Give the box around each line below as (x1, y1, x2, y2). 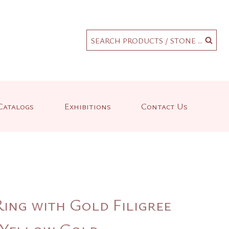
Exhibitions (64, 100, 111, 112)
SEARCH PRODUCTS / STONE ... (90, 35, 202, 45)
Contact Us (141, 100, 188, 112)
